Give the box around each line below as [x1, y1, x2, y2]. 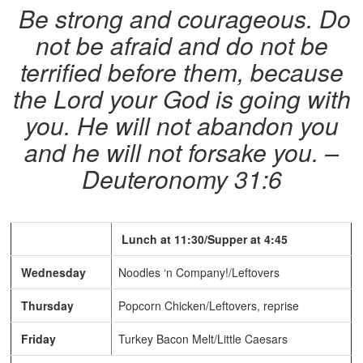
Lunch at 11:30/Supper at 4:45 [118, 231, 288, 248]
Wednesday [18, 264, 87, 281]
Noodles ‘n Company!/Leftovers [118, 264, 280, 281]
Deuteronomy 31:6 [81, 161, 282, 197]
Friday [21, 331, 60, 348]
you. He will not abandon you [24, 108, 339, 143]
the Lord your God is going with [12, 81, 351, 117]
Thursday [21, 297, 78, 314]
